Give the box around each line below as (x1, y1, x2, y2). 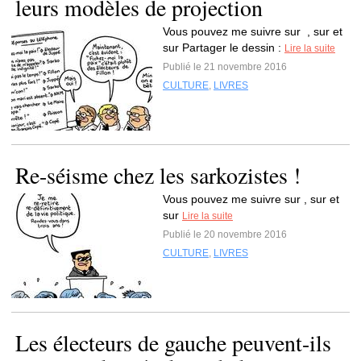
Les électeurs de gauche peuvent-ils (15, 327, 331, 358)
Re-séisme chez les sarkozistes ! (15, 160, 301, 190)
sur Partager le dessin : (163, 41, 284, 54)
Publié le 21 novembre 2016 (163, 61, 287, 73)
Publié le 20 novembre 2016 (163, 229, 287, 240)
